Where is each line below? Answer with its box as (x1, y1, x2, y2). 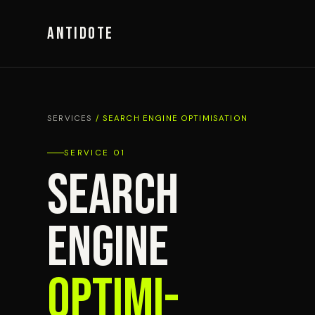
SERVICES (47, 113, 96, 124)
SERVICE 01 (64, 148, 126, 159)
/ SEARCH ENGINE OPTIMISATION (95, 113, 247, 124)
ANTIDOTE (47, 22, 114, 44)
